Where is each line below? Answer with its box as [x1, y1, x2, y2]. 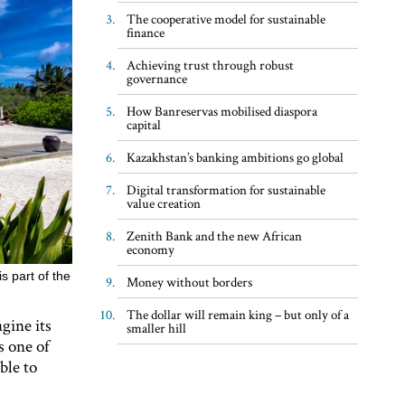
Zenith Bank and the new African [126, 226, 302, 244]
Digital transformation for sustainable [126, 180, 325, 198]
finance [126, 23, 165, 41]
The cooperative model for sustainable [126, 9, 325, 27]
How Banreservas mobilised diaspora [126, 101, 317, 119]
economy [126, 240, 174, 258]
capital [126, 115, 161, 133]
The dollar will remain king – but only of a [126, 305, 349, 323]
